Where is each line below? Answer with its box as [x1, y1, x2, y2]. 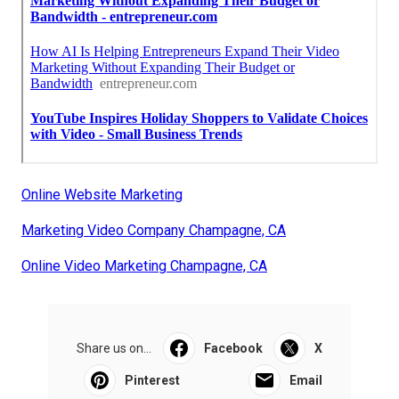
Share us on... [77, 340, 151, 355]
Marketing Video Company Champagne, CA [21, 221, 286, 239]
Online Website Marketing [21, 185, 183, 203]
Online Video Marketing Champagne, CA [21, 256, 267, 274]
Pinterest [125, 372, 180, 387]
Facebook [203, 340, 263, 355]
